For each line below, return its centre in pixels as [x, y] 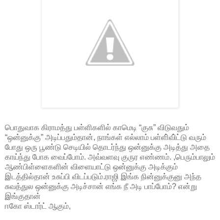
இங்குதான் [23, 196]
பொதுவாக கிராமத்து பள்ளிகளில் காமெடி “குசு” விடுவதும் [97, 127]
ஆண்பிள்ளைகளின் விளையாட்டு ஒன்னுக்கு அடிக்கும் [91, 166]
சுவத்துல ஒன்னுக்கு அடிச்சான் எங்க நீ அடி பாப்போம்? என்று [101, 186]
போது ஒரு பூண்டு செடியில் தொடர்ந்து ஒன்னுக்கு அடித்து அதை [107, 147]
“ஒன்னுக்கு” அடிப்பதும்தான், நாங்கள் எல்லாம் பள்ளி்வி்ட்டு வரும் [106, 137]
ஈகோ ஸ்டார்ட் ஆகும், [38, 206]
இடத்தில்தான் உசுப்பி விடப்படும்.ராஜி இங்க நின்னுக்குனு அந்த [103, 176]
